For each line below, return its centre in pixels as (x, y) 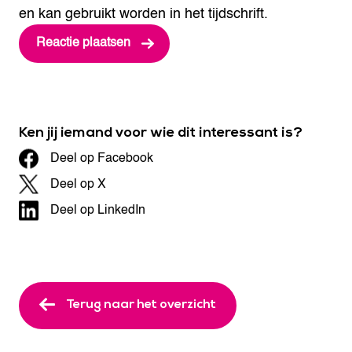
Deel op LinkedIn (98, 210)
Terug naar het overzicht (141, 304)
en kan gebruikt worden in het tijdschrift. (143, 14)
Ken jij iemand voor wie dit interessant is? (161, 133)
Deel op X (78, 184)
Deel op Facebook (102, 158)
